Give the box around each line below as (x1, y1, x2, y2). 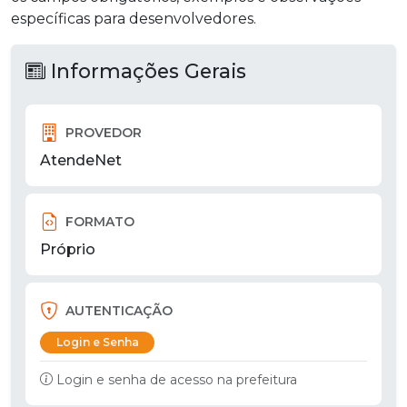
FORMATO (65, 213, 134, 230)
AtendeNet (40, 152, 122, 170)
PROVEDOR (65, 124, 142, 141)
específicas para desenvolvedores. (11, 10, 256, 28)
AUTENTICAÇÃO (65, 302, 173, 319)
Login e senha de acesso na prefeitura (56, 371, 297, 388)
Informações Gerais (45, 59, 246, 84)
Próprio (40, 241, 95, 259)
